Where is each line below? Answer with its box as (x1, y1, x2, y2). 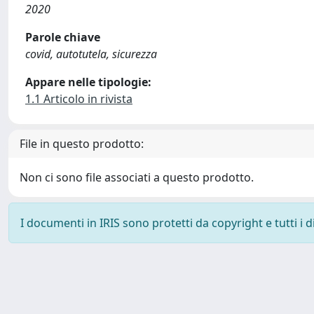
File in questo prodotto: (20, 136, 144, 151)
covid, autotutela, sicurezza (25, 46, 157, 62)
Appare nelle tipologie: (25, 74, 151, 90)
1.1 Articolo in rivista (25, 91, 132, 107)
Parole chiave (25, 29, 100, 45)
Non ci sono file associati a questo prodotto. (20, 170, 254, 185)
